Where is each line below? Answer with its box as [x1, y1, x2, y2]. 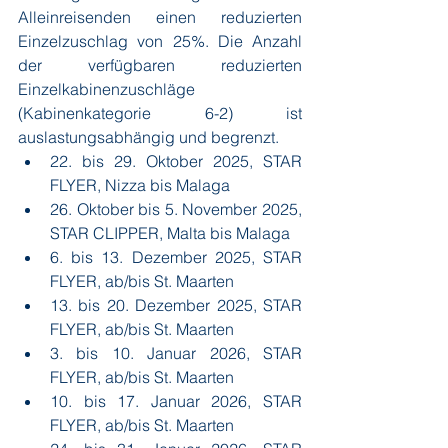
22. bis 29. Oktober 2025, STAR [50, 151, 302, 171]
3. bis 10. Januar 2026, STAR [50, 343, 302, 363]
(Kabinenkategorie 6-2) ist [18, 103, 302, 123]
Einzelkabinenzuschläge [18, 79, 195, 99]
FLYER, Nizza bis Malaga [50, 175, 230, 195]
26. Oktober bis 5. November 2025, [50, 199, 302, 219]
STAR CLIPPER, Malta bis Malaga [50, 223, 290, 243]
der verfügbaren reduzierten [18, 55, 302, 75]
